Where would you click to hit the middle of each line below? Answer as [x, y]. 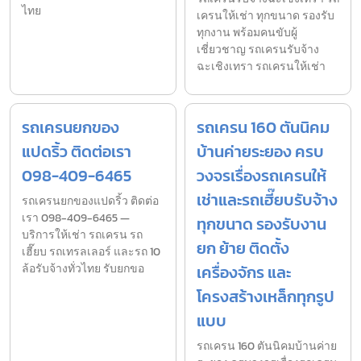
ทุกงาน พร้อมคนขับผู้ [247, 33]
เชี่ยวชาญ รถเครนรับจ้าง [258, 50]
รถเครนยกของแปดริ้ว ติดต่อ [90, 201]
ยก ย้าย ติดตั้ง [243, 249]
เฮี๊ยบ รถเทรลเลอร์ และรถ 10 [91, 252]
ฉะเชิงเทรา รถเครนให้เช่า [261, 67]
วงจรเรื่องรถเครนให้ [261, 176]
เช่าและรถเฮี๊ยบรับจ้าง [267, 200]
